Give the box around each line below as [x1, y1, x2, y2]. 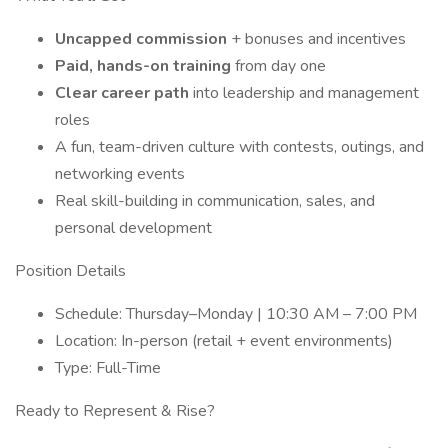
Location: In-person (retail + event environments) [55, 330, 393, 352]
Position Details [15, 260, 126, 282]
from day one [235, 55, 326, 77]
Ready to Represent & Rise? [15, 400, 215, 422]
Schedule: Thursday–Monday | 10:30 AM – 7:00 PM [55, 303, 417, 325]
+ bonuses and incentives [231, 28, 406, 50]
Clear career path [55, 82, 193, 104]
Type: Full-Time [55, 357, 161, 379]
